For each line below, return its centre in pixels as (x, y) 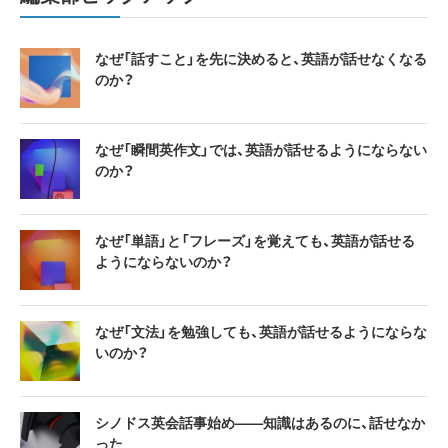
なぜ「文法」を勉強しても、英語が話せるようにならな (261, 331)
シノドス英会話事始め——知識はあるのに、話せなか (260, 422)
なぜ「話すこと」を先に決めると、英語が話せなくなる (261, 58)
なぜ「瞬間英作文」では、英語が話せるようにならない (261, 149)
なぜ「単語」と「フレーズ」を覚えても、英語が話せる (255, 240)
